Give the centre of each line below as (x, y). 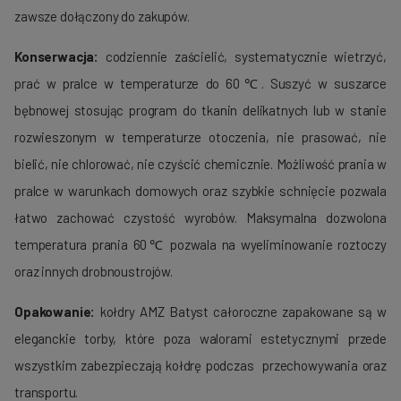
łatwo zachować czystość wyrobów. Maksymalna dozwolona (200, 217)
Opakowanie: (55, 311)
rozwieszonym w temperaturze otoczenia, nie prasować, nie (200, 137)
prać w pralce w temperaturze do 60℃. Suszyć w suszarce (200, 83)
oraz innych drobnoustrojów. (94, 271)
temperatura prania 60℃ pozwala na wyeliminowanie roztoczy (200, 244)
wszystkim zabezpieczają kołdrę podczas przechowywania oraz (200, 365)
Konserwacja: (57, 56)
